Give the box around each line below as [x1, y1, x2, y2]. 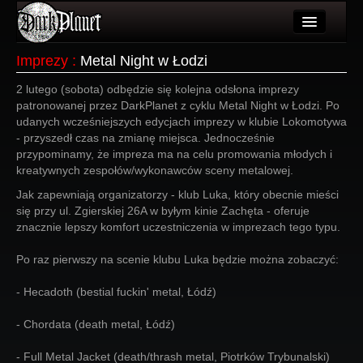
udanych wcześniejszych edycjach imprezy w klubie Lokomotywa [16, 115, 347, 128]
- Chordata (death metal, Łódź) [16, 318, 175, 331]
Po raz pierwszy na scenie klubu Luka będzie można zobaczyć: [16, 253, 339, 266]
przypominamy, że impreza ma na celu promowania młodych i [16, 147, 332, 160]
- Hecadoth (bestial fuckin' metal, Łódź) [16, 285, 216, 298]
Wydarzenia [62, 107, 122, 120]
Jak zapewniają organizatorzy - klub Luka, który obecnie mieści [16, 188, 339, 201]
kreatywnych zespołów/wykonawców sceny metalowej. [16, 164, 293, 177]
